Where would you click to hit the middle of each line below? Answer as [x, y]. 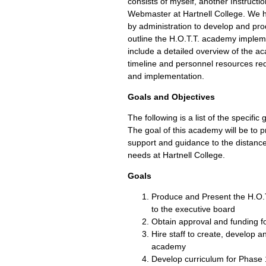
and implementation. [166, 76]
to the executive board [193, 209]
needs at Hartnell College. [176, 155]
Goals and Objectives [171, 97]
